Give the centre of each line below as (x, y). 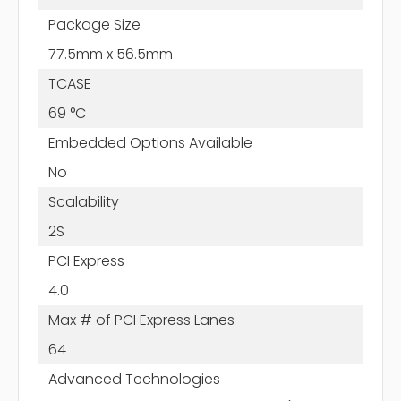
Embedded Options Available (150, 142)
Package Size (94, 24)
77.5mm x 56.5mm (110, 54)
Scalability (83, 201)
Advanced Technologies (134, 379)
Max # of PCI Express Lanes (141, 320)
